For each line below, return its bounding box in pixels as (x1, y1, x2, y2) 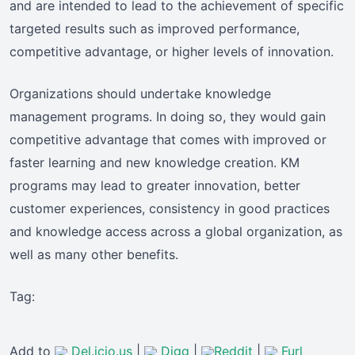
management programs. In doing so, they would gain (10, 109, 326, 125)
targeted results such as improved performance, (10, 21, 300, 37)
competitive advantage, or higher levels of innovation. (10, 44, 334, 60)
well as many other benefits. (10, 246, 178, 263)
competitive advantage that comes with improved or (10, 132, 326, 148)
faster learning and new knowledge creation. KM (10, 155, 300, 171)
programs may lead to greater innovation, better (10, 177, 300, 194)
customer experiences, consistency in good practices (10, 200, 330, 217)
